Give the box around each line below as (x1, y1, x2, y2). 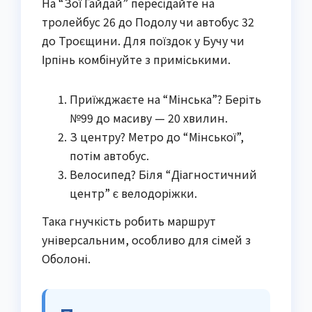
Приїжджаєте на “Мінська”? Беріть (70, 90, 261, 107)
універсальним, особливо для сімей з (42, 231, 251, 248)
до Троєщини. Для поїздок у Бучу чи (42, 31, 244, 49)
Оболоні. (42, 249, 91, 267)
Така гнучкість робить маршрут (42, 212, 216, 229)
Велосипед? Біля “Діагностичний (70, 165, 257, 182)
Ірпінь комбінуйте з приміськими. (42, 50, 231, 68)
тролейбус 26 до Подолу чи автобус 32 (42, 13, 254, 30)
